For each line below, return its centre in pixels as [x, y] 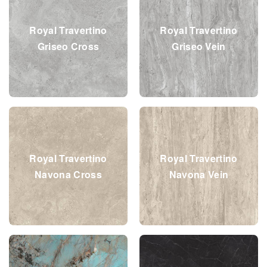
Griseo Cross [68, 46]
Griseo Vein [199, 46]
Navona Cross [68, 174]
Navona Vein [199, 174]
